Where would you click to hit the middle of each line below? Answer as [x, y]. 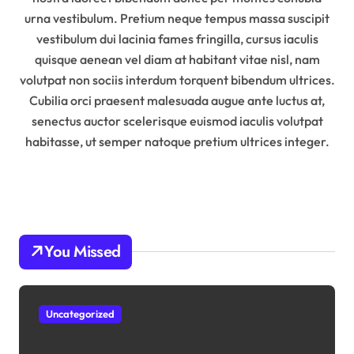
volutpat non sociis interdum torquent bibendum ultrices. [177, 79]
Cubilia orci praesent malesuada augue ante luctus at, [177, 100]
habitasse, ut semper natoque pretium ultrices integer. [177, 141]
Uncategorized [80, 313]
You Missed [83, 251]
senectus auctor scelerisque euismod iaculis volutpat [177, 121]
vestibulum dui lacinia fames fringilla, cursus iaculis [177, 38]
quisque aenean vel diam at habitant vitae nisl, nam [177, 59]
